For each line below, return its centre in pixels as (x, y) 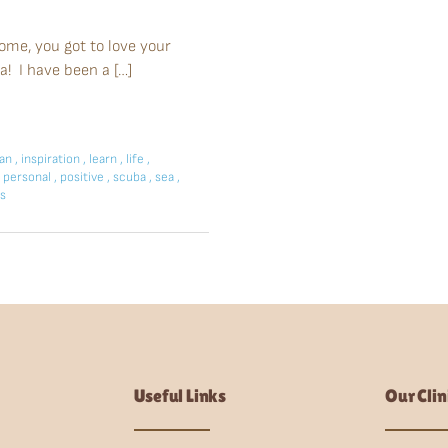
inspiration (52, 159)
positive (83, 177)
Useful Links (180, 396)
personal (28, 177)
